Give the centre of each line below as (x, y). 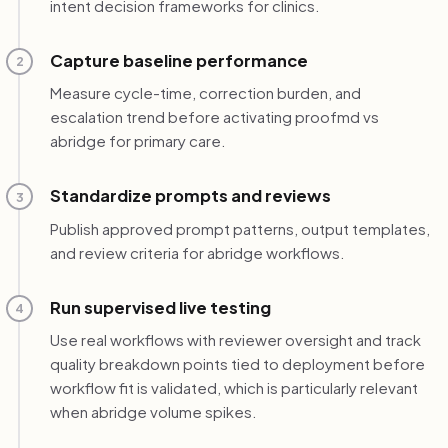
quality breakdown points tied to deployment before (237, 364)
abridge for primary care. (137, 141)
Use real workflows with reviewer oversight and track (235, 340)
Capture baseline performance (178, 60)
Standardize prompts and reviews (190, 196)
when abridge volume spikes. (153, 412)
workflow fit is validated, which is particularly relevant (233, 388)
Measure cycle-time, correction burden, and (205, 93)
